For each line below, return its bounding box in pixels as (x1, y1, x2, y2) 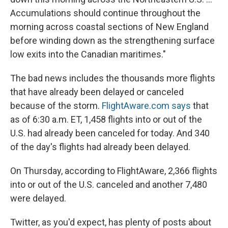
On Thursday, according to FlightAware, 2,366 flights (10, 165, 217, 176)
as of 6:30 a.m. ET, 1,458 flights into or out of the (10, 113, 202, 125)
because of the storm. (10, 100, 102, 111)
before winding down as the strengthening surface (10, 35, 215, 46)
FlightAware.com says (102, 100, 191, 111)
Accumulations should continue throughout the (10, 7, 201, 18)
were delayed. (10, 192, 66, 204)
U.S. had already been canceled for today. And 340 (10, 127, 210, 138)
